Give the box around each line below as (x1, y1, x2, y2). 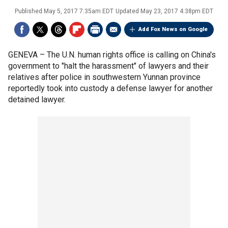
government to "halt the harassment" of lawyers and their (8, 61, 209, 71)
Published (15, 8, 44, 15)
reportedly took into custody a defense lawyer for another (8, 83, 213, 93)
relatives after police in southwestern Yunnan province (8, 72, 201, 82)
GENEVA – (8, 50, 47, 60)
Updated (116, 8, 140, 15)
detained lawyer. (8, 95, 66, 104)
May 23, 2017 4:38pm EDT (140, 8, 213, 15)
